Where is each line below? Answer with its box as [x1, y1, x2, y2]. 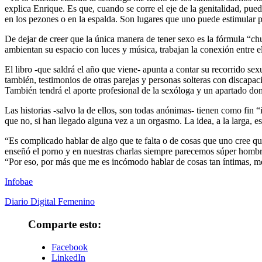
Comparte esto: [28, 218, 101, 230]
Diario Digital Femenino [5, 196, 95, 207]
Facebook [51, 242, 88, 252]
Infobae [5, 177, 33, 187]
